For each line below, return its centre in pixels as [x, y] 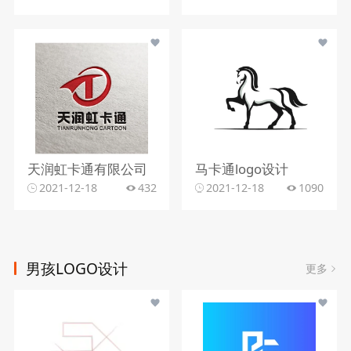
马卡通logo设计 [241, 168]
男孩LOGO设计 [77, 268]
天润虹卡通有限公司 [87, 168]
